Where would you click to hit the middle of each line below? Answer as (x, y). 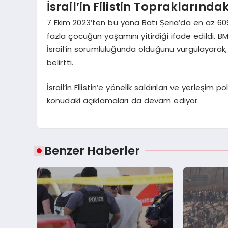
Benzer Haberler (92, 151)
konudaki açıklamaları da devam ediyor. (123, 100)
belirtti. (60, 63)
